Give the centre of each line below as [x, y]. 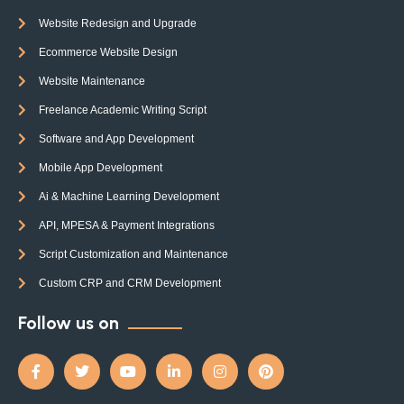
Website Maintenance [92, 81]
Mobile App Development [100, 168]
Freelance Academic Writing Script [122, 110]
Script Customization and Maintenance [133, 254]
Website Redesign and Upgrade [117, 23]
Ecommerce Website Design [108, 52]
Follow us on [69, 323]
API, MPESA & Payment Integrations [126, 225]
